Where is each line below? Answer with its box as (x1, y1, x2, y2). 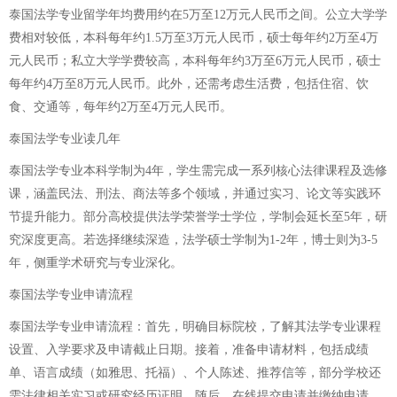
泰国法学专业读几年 (9, 132, 121, 145)
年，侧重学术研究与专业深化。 (9, 256, 183, 269)
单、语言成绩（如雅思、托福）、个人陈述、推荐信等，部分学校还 (9, 366, 381, 379)
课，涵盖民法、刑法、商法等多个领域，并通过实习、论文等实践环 (9, 187, 381, 200)
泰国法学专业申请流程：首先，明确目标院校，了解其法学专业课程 (9, 320, 381, 333)
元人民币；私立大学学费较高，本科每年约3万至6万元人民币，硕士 (9, 54, 381, 67)
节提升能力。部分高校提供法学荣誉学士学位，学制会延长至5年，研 (9, 210, 387, 223)
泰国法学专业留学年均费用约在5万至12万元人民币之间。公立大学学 (9, 8, 387, 21)
